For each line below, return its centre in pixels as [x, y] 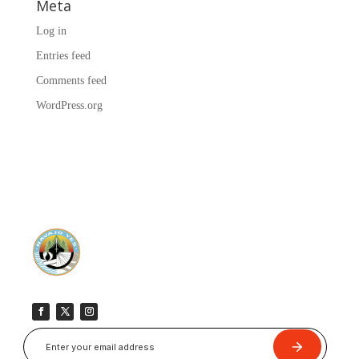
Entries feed [63, 55]
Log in [51, 30]
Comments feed [71, 80]
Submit [304, 347]
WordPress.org [69, 105]
